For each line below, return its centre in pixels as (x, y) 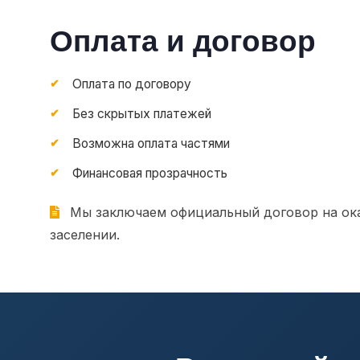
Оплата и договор (183, 42)
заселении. (85, 235)
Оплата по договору (132, 84)
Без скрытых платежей (142, 114)
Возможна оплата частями (151, 144)
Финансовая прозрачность (150, 174)
